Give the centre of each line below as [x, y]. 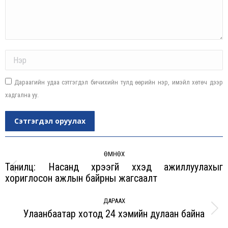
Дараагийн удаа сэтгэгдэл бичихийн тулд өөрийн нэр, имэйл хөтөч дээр [119, 82]
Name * [15, 54]
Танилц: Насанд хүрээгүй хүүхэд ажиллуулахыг [114, 167]
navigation [31, 156]
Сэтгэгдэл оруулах [50, 121]
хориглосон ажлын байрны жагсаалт [81, 178]
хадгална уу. [22, 95]
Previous [128, 173]
